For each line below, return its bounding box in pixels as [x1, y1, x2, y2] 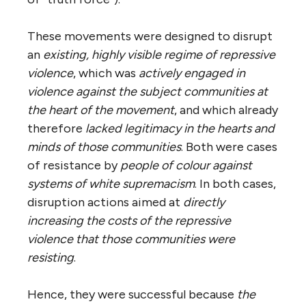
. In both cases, [195, 176, 276, 191]
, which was [73, 65, 139, 81]
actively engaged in [139, 65, 245, 81]
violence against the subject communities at [27, 83, 268, 99]
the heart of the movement [27, 102, 174, 117]
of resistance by [27, 157, 120, 173]
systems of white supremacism [27, 176, 195, 191]
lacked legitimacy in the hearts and [85, 120, 275, 136]
